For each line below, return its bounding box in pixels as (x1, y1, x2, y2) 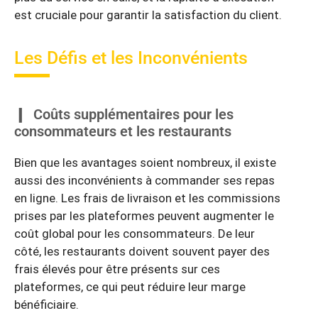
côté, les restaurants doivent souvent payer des (14, 244, 270, 259)
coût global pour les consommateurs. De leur (14, 226, 255, 241)
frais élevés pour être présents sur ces (14, 262, 220, 277)
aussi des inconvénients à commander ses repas (14, 173, 275, 188)
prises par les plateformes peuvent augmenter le (14, 209, 274, 224)
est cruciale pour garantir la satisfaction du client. (14, 7, 282, 22)
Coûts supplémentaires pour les (33, 106, 234, 124)
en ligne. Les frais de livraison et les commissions (14, 191, 280, 206)
